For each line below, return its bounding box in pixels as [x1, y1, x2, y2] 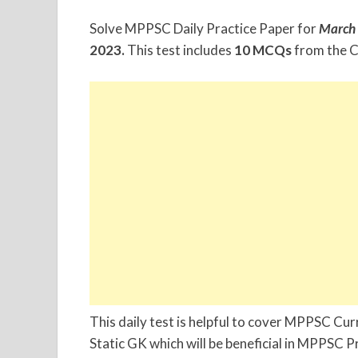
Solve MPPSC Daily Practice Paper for [89, 20, 319, 38]
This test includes [125, 42, 234, 59]
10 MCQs [234, 42, 292, 59]
